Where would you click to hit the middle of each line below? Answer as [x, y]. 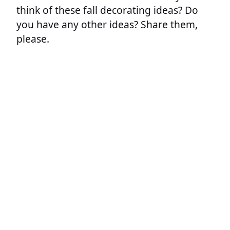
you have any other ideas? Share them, [107, 24]
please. [33, 39]
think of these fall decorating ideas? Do [107, 10]
